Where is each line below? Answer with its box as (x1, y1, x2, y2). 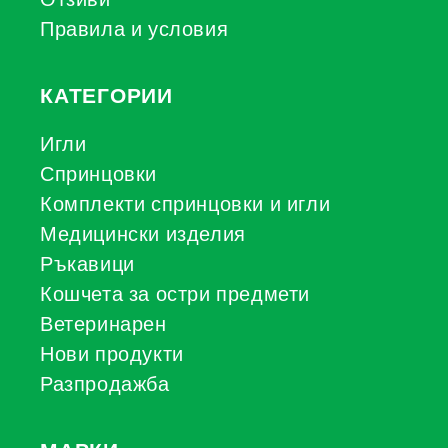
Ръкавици (40, 252, 135, 276)
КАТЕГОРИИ (40, 84, 174, 108)
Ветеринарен (40, 312, 167, 336)
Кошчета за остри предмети (40, 282, 310, 306)
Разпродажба (40, 372, 170, 396)
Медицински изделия (40, 222, 246, 246)
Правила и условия (40, 17, 229, 41)
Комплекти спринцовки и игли (40, 192, 331, 216)
